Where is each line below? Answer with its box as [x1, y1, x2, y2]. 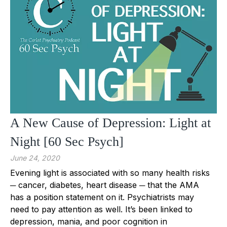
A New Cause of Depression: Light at [10, 115, 211, 130]
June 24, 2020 [10, 153, 60, 162]
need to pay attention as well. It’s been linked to [10, 204, 193, 214]
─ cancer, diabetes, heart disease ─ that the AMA [10, 179, 199, 190]
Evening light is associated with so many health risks [10, 167, 210, 178]
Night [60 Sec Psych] [10, 134, 124, 149]
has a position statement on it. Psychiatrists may [10, 192, 194, 202]
